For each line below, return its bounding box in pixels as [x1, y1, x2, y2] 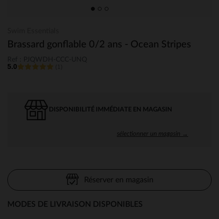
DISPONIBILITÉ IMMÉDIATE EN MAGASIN [49, 106, 172, 113]
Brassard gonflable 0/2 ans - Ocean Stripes [7, 40, 191, 49]
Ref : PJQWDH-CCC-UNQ [7, 56, 87, 63]
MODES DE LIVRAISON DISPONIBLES [7, 200, 143, 208]
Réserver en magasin [84, 175, 153, 184]
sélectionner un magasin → [117, 129, 188, 137]
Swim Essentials [7, 27, 59, 35]
